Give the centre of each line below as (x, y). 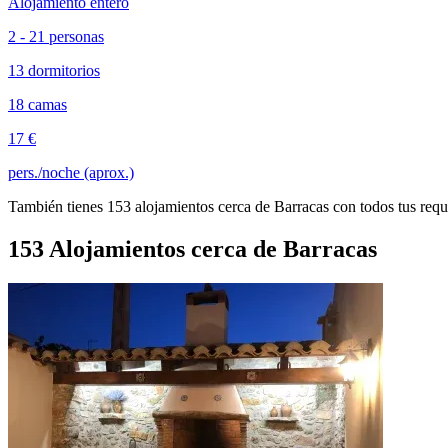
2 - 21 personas (56, 36)
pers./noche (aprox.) (71, 172)
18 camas (37, 104)
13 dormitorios (54, 70)
